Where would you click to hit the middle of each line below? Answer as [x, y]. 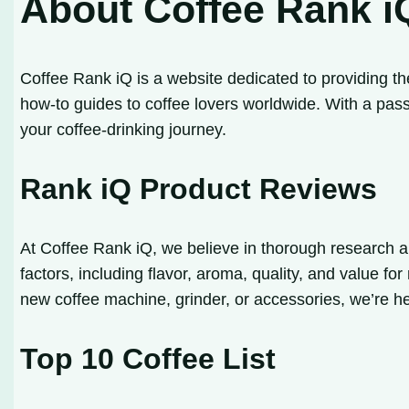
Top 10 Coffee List [148, 358]
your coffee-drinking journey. [124, 129]
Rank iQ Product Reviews [199, 189]
